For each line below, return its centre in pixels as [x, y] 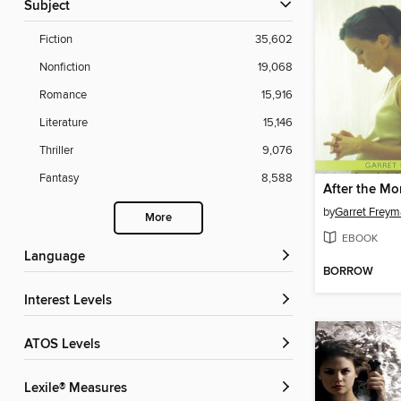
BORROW [348, 272]
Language [58, 257]
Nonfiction [65, 68]
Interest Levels [70, 301]
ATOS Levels [66, 345]
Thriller [56, 151]
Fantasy [59, 179]
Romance [63, 95]
